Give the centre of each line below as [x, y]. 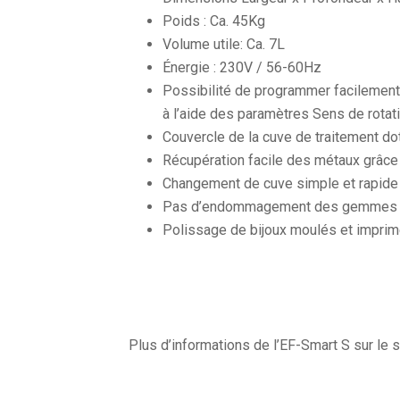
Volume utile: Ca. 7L [224, 45]
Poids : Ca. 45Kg [214, 21]
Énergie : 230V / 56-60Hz [242, 68]
